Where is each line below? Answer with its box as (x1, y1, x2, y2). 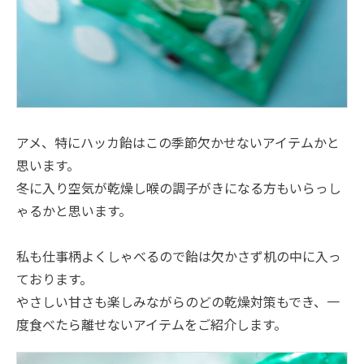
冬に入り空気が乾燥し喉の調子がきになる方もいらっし (16, 177, 341, 197)
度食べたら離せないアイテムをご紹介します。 (16, 314, 287, 334)
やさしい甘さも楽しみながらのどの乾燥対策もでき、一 (16, 291, 340, 311)
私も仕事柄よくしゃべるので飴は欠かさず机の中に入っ (16, 245, 341, 266)
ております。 (16, 268, 93, 288)
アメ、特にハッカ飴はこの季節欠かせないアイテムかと (16, 132, 340, 152)
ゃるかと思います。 (16, 200, 132, 220)
